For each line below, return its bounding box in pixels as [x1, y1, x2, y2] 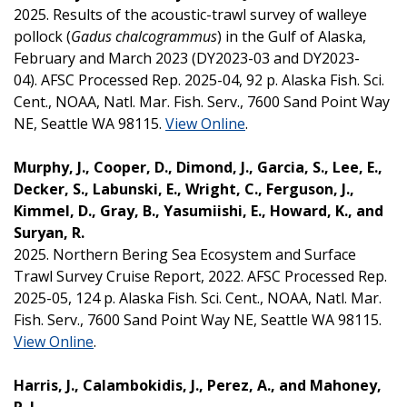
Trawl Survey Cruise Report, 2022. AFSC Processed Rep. [14, 265, 387, 286]
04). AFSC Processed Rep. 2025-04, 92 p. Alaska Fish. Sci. [14, 69, 384, 90]
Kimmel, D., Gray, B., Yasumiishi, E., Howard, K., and [14, 200, 383, 221]
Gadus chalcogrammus [71, 25, 217, 46]
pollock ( [14, 25, 71, 46]
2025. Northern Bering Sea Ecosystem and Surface [14, 243, 356, 264]
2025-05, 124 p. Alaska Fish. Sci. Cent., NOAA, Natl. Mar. [14, 287, 382, 308]
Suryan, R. [14, 222, 84, 243]
